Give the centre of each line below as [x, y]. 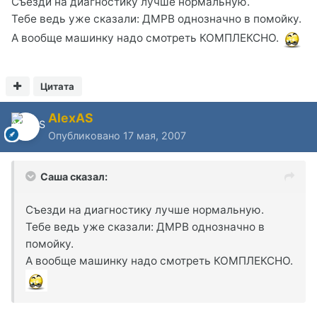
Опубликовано [86, 135]
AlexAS [71, 117]
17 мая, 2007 [155, 135]
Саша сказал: [74, 176]
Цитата [58, 86]
